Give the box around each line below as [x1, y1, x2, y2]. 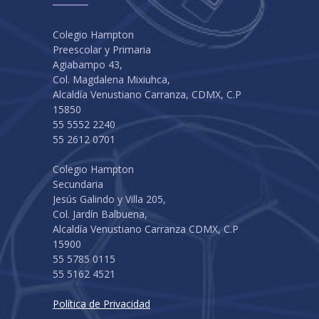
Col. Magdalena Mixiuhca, [53, 72, 170, 86]
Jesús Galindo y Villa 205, [53, 192, 166, 206]
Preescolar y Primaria [53, 42, 151, 56]
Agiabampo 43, [53, 57, 122, 71]
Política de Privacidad [53, 296, 150, 310]
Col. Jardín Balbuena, [53, 206, 147, 221]
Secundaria [53, 177, 103, 191]
